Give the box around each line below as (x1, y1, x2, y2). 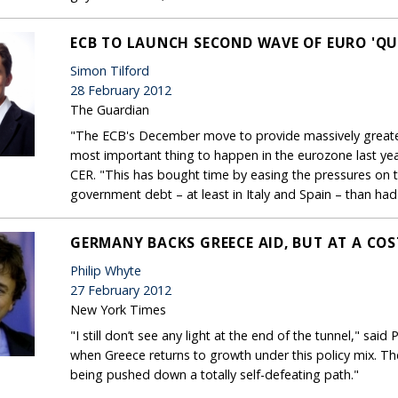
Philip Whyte (70, 261, 141, 279)
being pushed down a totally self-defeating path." (70, 365, 359, 383)
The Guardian (70, 100, 149, 118)
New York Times (70, 300, 166, 318)
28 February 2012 (70, 81, 171, 99)
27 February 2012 (70, 281, 171, 298)
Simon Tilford (70, 61, 149, 79)
